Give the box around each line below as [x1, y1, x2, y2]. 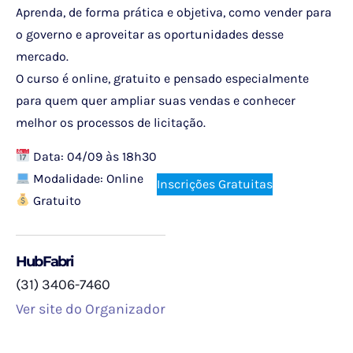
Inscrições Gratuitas [157, 176, 273, 192]
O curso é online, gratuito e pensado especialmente [16, 71, 309, 87]
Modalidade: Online [30, 170, 144, 186]
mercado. [16, 49, 69, 65]
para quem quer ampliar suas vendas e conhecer [16, 93, 295, 109]
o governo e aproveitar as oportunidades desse [16, 27, 284, 43]
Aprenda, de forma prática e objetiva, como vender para [16, 5, 332, 20]
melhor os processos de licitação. [16, 115, 206, 131]
